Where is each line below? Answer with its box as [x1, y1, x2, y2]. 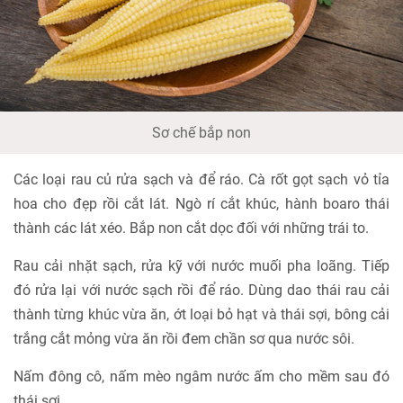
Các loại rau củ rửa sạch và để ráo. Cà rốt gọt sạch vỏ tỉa [13, 171, 390, 189]
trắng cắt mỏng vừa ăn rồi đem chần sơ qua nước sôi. [13, 330, 354, 348]
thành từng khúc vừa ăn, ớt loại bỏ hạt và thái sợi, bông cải [13, 306, 390, 324]
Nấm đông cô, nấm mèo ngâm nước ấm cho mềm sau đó [13, 368, 390, 386]
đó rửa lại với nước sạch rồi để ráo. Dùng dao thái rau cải [13, 282, 390, 300]
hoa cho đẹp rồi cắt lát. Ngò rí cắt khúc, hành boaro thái [13, 195, 390, 213]
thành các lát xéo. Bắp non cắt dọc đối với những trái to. [13, 219, 369, 237]
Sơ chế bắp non [152, 124, 251, 142]
